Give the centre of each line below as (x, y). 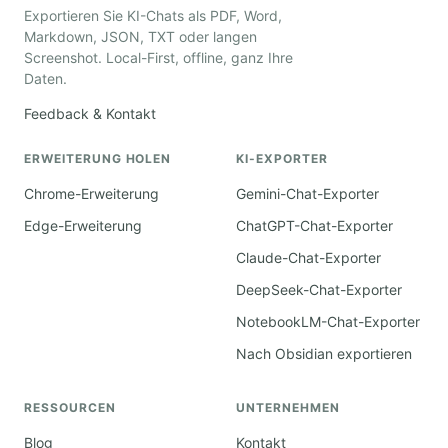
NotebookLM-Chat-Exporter (328, 321)
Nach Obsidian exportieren (324, 353)
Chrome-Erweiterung (91, 193)
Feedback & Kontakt (90, 113)
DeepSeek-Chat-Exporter (319, 289)
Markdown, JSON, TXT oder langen (140, 36)
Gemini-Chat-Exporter (307, 193)
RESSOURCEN (70, 407)
